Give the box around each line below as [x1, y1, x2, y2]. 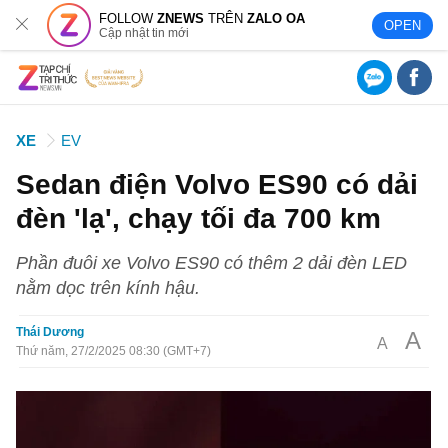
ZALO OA [247, 10, 306, 26]
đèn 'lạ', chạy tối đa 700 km [16, 202, 382, 234]
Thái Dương [16, 325, 85, 339]
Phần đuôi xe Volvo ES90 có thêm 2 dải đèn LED [16, 252, 408, 273]
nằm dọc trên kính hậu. [16, 277, 201, 298]
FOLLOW [99, 10, 158, 26]
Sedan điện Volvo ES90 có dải [16, 168, 419, 200]
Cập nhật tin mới [99, 25, 190, 40]
